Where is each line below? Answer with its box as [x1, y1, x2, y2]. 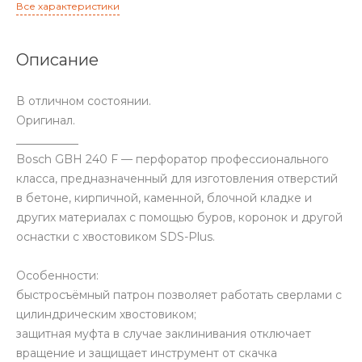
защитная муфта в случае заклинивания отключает [16, 326, 311, 342]
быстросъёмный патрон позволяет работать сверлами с [16, 288, 342, 303]
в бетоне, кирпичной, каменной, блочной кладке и [16, 191, 312, 206]
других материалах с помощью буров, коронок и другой [16, 210, 343, 225]
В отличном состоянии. [16, 94, 151, 109]
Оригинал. [16, 113, 75, 128]
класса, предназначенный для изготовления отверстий [16, 171, 338, 187]
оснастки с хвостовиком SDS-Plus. [16, 229, 215, 245]
